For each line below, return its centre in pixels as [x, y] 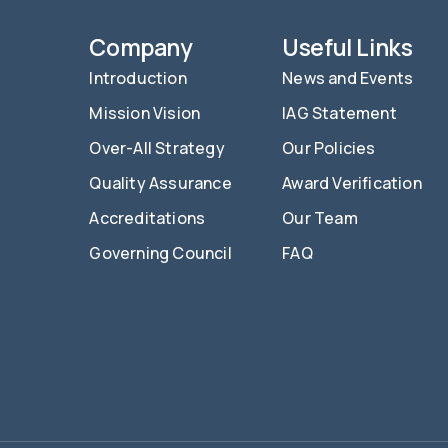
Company [141, 46]
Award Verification [352, 182]
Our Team [320, 217]
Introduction [138, 77]
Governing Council [160, 252]
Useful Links [347, 46]
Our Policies [329, 147]
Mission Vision [145, 112]
